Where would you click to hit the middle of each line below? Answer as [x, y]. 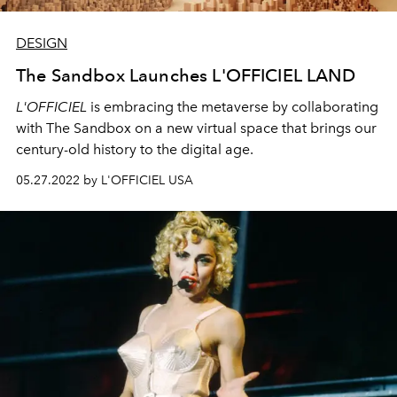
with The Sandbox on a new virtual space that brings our [196, 128]
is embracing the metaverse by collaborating [233, 106]
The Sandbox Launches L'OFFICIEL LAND [186, 75]
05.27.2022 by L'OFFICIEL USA [105, 180]
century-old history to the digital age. [135, 149]
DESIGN [42, 43]
